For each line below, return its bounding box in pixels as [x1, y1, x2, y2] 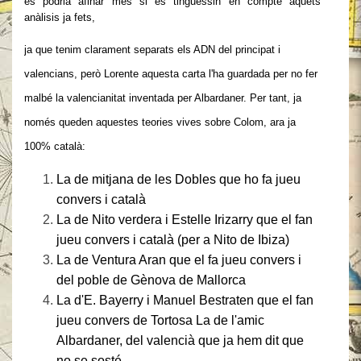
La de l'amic [196, 313, 264, 327]
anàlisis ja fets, [24, 11, 95, 23]
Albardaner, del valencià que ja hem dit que [56, 334, 304, 347]
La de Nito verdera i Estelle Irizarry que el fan [56, 213, 313, 226]
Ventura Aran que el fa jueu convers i [92, 253, 301, 267]
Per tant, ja [250, 92, 301, 104]
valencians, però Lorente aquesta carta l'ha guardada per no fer [24, 68, 317, 80]
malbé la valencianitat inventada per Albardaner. [24, 92, 250, 104]
